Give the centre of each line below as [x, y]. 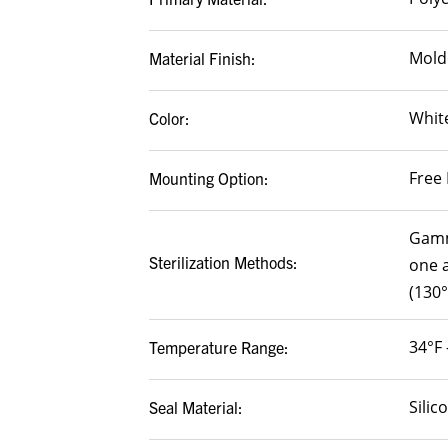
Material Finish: [202, 57]
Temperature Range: [219, 346]
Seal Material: [196, 406]
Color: [169, 117]
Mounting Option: [209, 177]
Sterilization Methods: [223, 262]
